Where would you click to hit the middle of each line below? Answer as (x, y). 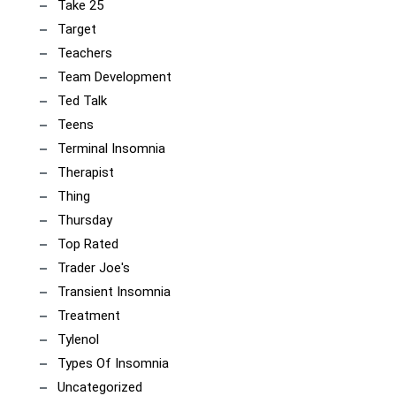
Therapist (86, 172)
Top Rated (88, 244)
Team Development (114, 77)
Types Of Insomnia (113, 363)
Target (77, 29)
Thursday (85, 220)
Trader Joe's (94, 268)
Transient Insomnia (114, 292)
